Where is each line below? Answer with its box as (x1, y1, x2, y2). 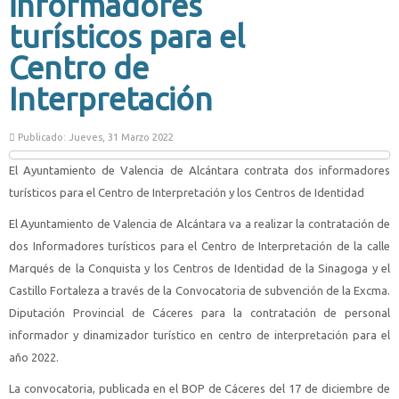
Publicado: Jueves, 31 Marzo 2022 (15, 132, 174, 142)
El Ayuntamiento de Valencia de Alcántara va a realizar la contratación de (9, 217, 390, 230)
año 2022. (9, 351, 59, 363)
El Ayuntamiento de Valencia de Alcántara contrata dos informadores (9, 164, 390, 176)
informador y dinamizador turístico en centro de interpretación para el (9, 329, 390, 341)
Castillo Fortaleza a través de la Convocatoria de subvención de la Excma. (9, 284, 390, 297)
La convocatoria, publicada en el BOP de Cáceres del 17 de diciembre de (9, 382, 390, 395)
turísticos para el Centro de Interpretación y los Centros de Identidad (9, 186, 364, 199)
